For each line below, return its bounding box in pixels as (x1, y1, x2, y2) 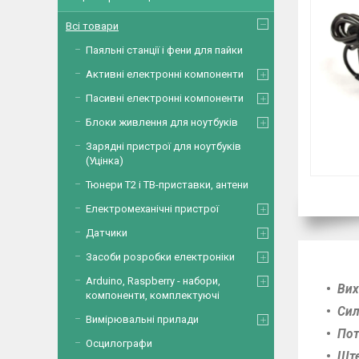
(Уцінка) (86, 155, 123, 167)
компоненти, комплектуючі (86, 289, 220, 301)
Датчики (86, 227, 127, 239)
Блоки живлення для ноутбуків (86, 116, 238, 128)
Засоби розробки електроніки (86, 251, 235, 263)
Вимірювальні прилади (86, 313, 199, 325)
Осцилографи (86, 337, 152, 349)
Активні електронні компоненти (86, 68, 244, 80)
